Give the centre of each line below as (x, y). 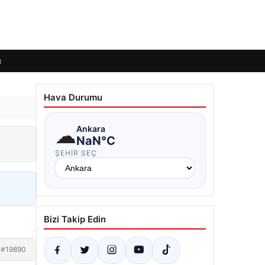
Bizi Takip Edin (75, 219)
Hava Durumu (73, 97)
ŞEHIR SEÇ (76, 153)
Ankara (91, 128)
